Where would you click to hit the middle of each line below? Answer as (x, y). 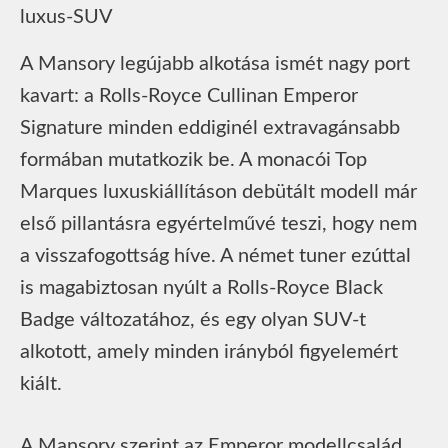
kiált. (41, 383)
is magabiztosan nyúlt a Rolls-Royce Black (201, 287)
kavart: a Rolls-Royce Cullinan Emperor (189, 95)
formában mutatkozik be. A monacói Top (193, 159)
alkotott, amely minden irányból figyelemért (209, 351)
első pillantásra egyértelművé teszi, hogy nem (218, 223)
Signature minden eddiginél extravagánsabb (210, 127)
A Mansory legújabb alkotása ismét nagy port (215, 63)
